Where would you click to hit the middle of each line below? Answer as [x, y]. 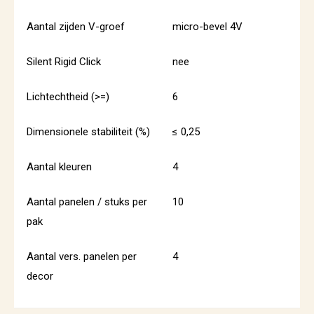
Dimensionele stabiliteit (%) [88, 132]
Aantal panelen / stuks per [87, 202]
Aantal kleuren [59, 167]
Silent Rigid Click [64, 62]
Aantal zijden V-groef [76, 27]
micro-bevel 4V [207, 27]
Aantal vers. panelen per [82, 257]
